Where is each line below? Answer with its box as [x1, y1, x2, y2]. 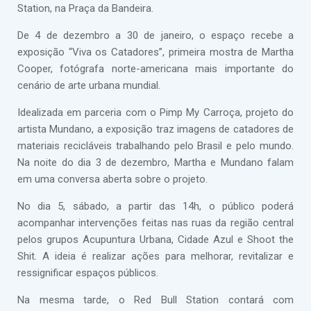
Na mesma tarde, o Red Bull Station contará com [17, 294, 294, 306]
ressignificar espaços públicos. [17, 267, 158, 279]
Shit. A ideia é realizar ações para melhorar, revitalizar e [17, 250, 294, 262]
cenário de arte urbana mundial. [17, 79, 160, 92]
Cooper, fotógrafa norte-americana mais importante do [17, 62, 294, 75]
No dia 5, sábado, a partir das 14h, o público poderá [17, 200, 294, 212]
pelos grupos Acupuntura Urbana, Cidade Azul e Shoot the [17, 233, 294, 246]
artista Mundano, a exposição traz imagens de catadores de [17, 123, 294, 135]
